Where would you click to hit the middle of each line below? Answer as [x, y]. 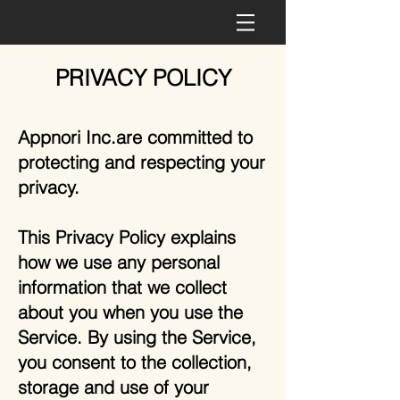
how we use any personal [119, 262]
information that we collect [122, 287]
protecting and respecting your [142, 162]
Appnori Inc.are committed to [135, 137]
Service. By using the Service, [137, 337]
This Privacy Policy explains [127, 237]
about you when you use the [130, 312]
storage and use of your [113, 387]
